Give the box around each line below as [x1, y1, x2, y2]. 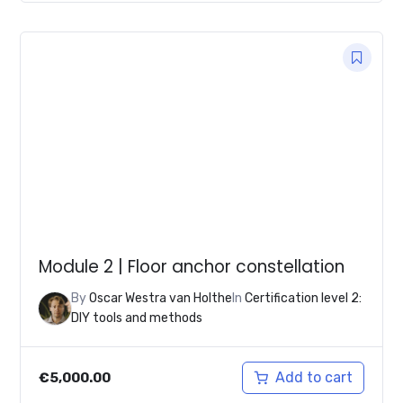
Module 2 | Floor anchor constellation [39, 255, 345, 280]
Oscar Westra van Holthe [89, 291, 233, 307]
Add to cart [274, 369, 353, 387]
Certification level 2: [245, 291, 363, 307]
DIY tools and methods [71, 310, 203, 327]
